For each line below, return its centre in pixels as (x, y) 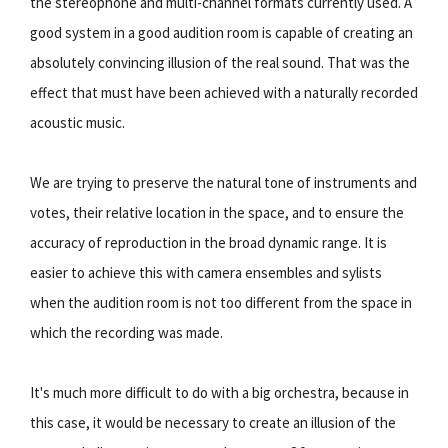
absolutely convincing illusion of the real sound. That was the (220, 62)
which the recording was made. (126, 332)
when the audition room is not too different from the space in (221, 302)
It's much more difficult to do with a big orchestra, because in (219, 392)
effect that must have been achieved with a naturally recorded (224, 92)
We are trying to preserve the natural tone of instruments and (223, 182)
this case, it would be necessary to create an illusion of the (213, 422)
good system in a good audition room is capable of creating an (221, 32)
